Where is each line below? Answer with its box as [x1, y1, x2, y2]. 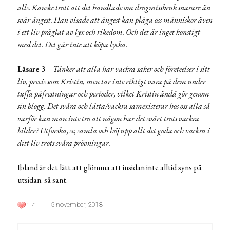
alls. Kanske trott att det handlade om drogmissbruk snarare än [17, 2, 210, 13]
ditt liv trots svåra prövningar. [17, 137, 110, 148]
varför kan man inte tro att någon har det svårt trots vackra [17, 112, 199, 124]
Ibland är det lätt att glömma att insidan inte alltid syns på [17, 162, 202, 173]
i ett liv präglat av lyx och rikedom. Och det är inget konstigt [17, 26, 200, 37]
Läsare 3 [17, 63, 45, 74]
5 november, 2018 [51, 200, 103, 208]
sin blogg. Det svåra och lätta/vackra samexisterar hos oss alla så [17, 100, 210, 111]
